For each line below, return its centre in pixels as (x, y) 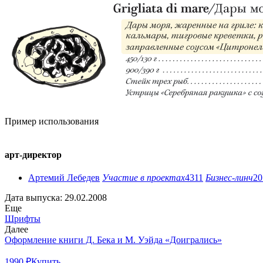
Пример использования (52, 121)
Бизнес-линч (229, 178)
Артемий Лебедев (64, 178)
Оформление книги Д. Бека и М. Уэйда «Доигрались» (113, 240)
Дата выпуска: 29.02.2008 (56, 198)
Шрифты (23, 219)
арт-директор (33, 155)
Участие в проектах (144, 178)
